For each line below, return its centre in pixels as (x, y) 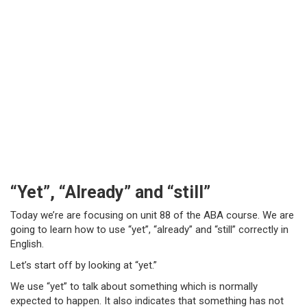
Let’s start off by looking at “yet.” (84, 265)
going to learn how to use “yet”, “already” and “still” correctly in (149, 230)
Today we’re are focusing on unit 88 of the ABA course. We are (152, 215)
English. (27, 244)
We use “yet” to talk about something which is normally (134, 286)
